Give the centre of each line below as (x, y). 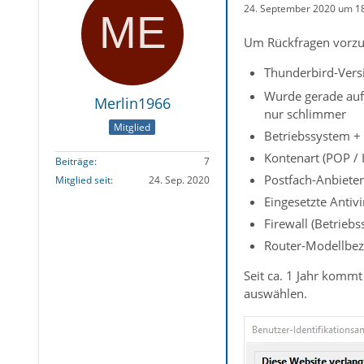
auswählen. (275, 294)
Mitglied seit (82, 180)
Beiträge (74, 162)
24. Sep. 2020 (179, 180)
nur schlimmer (305, 114)
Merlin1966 (132, 103)
